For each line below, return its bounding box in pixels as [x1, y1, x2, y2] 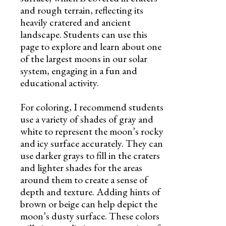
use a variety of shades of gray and [20, 112, 153, 126]
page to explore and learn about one [20, 39, 161, 53]
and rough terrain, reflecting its [20, 3, 143, 17]
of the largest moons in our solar [20, 51, 147, 65]
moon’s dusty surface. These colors [20, 209, 159, 222]
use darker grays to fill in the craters [20, 148, 160, 162]
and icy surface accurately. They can [20, 136, 163, 150]
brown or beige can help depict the [20, 197, 157, 210]
